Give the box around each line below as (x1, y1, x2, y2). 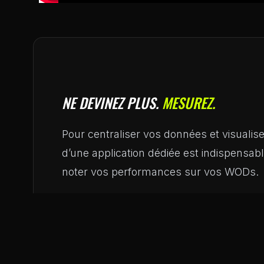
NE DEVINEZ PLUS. (62, 91, 162, 113)
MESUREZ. (162, 91, 215, 113)
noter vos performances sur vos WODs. (62, 165, 259, 178)
